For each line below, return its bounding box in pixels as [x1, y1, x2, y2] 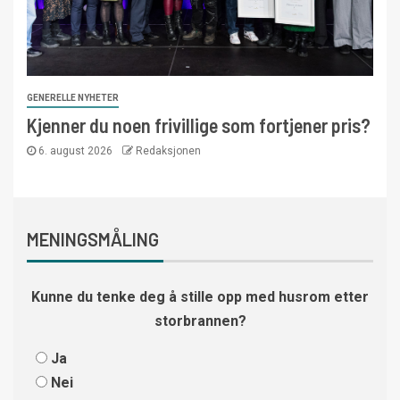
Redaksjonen [136, 144, 201, 157]
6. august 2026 [36, 144, 115, 157]
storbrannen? [154, 312, 246, 329]
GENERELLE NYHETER [27, 92, 119, 103]
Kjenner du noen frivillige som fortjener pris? [27, 112, 371, 137]
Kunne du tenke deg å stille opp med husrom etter [31, 287, 369, 305]
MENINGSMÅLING [27, 228, 159, 250]
